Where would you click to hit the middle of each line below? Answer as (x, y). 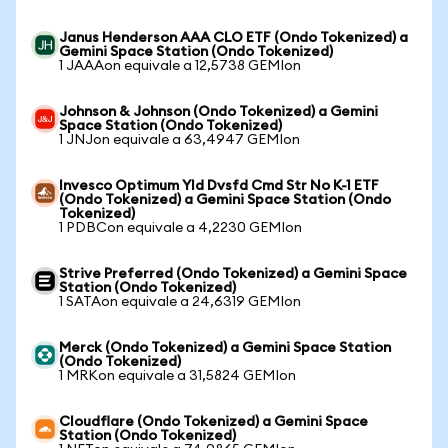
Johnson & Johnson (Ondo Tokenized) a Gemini (218, 112)
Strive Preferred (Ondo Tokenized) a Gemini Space (233, 274)
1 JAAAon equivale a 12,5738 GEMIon (180, 66)
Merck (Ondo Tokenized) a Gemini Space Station (225, 348)
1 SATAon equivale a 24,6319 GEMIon (180, 302)
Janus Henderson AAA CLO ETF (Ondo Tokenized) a (233, 38)
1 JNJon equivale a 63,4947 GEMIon (179, 140)
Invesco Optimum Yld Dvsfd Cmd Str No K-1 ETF (219, 186)
